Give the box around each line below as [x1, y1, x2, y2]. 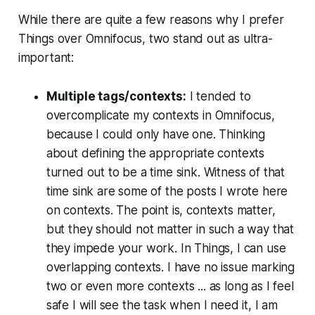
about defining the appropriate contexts [46, 146, 265, 160]
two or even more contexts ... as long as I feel [46, 278, 294, 293]
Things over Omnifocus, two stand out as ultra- [18, 31, 273, 46]
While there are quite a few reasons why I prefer [18, 12, 284, 27]
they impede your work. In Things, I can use [46, 240, 286, 255]
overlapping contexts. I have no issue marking [46, 259, 295, 274]
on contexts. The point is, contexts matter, [46, 202, 276, 217]
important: [18, 50, 75, 65]
